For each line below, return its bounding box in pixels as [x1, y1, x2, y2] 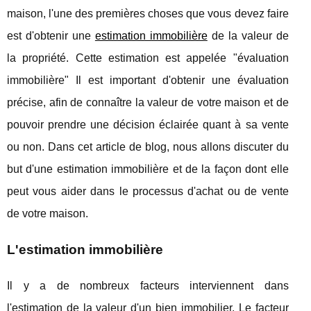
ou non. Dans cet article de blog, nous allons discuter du [7, 140, 289, 153]
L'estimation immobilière [7, 242, 163, 257]
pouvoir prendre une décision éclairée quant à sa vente [7, 118, 289, 131]
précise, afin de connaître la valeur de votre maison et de [7, 96, 289, 108]
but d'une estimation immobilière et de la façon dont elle [7, 162, 289, 175]
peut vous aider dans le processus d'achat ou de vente [7, 185, 289, 197]
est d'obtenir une [7, 29, 95, 42]
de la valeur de [207, 29, 289, 42]
